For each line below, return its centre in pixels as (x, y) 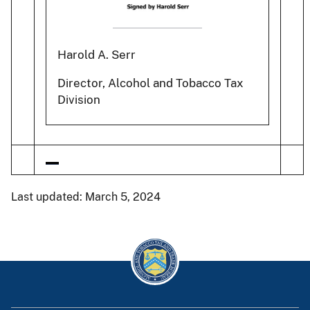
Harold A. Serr (97, 55)
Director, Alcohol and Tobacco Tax (151, 83)
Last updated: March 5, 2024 (86, 197)
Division (79, 100)
